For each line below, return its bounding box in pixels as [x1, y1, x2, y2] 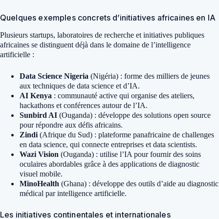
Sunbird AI [20, 110, 57, 119]
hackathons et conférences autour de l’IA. [20, 101, 148, 109]
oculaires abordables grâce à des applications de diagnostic [20, 159, 199, 168]
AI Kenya [20, 91, 52, 100]
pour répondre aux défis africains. [20, 120, 123, 129]
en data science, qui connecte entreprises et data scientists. [20, 140, 197, 149]
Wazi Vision [20, 150, 59, 158]
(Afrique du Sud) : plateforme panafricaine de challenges [38, 130, 214, 139]
